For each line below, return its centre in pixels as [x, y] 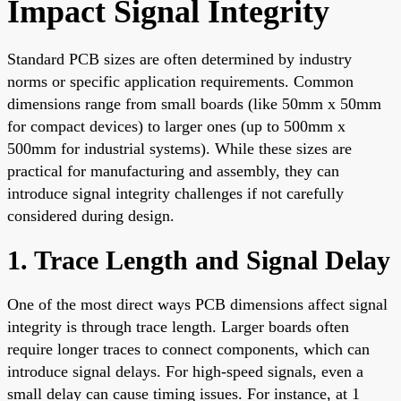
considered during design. [91, 215]
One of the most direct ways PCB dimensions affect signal [197, 304]
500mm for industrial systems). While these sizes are [179, 148]
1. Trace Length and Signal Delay [199, 260]
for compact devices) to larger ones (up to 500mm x [176, 126]
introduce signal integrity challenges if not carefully [175, 193]
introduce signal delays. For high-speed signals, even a [185, 371]
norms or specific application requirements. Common [180, 81]
